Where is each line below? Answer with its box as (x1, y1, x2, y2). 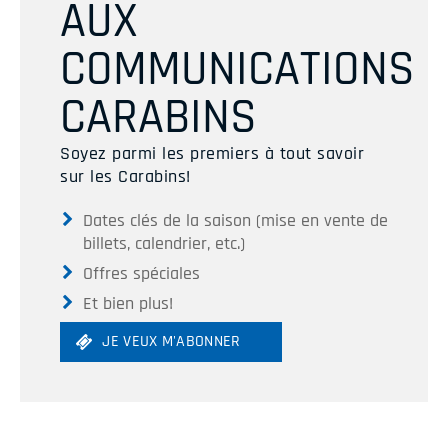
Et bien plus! (82, 291, 178, 315)
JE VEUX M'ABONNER (102, 331, 241, 353)
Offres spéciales (82, 261, 200, 285)
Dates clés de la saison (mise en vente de (82, 208, 388, 232)
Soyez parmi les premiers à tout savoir (60, 142, 364, 166)
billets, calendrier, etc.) (82, 231, 245, 255)
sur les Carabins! (60, 165, 191, 189)
